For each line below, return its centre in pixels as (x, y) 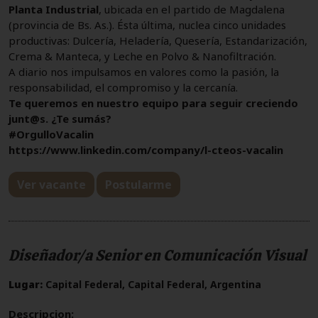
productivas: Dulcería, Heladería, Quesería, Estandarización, (158, 40)
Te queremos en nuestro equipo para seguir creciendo (153, 103)
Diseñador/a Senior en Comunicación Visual (158, 255)
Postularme (138, 184)
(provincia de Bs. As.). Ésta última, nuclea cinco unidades (147, 24)
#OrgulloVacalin (51, 134)
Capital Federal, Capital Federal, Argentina (152, 284)
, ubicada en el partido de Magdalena (192, 9)
